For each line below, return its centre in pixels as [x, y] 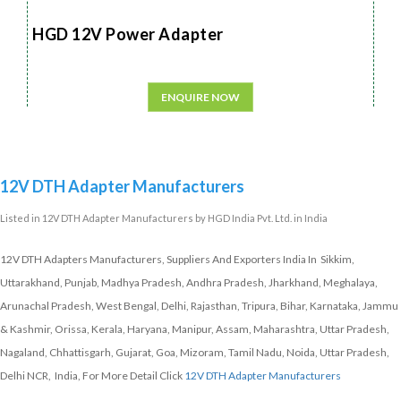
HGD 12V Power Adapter [128, 34]
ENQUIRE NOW [200, 98]
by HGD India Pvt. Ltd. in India [260, 218]
